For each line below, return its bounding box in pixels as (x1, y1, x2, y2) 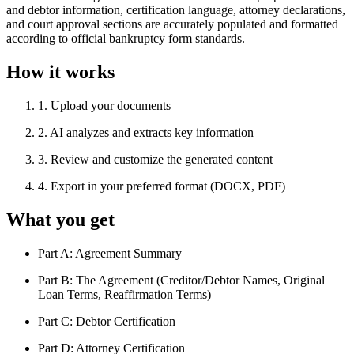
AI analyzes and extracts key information (50, 126, 254, 140)
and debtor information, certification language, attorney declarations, (6, 3, 345, 17)
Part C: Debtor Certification (38, 314, 175, 329)
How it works (6, 62, 115, 83)
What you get (6, 209, 115, 231)
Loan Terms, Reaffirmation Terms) (38, 288, 211, 302)
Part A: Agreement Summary (38, 247, 182, 261)
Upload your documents (51, 99, 171, 113)
